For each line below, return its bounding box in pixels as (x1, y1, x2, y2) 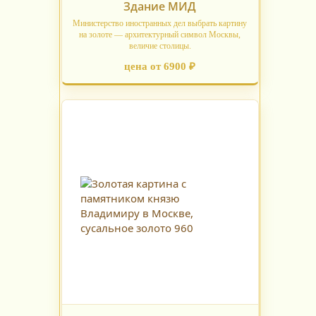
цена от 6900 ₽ (124, 61, 195, 73)
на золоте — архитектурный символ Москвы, (79, 30, 241, 40)
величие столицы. (128, 41, 191, 51)
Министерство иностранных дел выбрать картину (73, 18, 247, 29)
